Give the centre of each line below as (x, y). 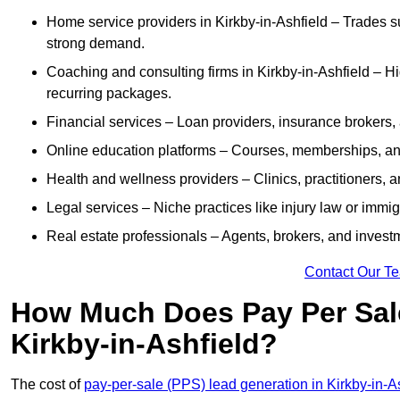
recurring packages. (109, 94)
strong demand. (96, 44)
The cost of (47, 385)
